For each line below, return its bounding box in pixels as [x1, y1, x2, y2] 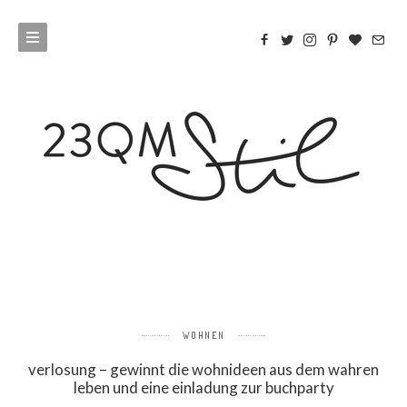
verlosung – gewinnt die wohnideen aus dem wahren [28, 360, 379, 379]
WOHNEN [182, 330, 225, 341]
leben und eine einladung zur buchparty [73, 378, 334, 397]
